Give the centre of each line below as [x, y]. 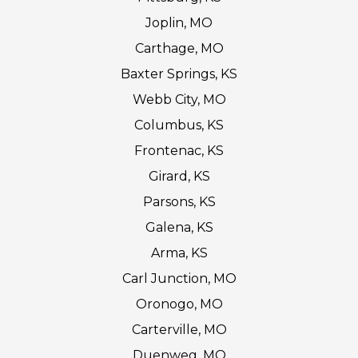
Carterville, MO [179, 329]
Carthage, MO [179, 48]
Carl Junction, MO [179, 278]
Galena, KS [179, 227]
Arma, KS [179, 253]
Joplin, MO [179, 22]
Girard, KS [179, 176]
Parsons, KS [179, 201]
